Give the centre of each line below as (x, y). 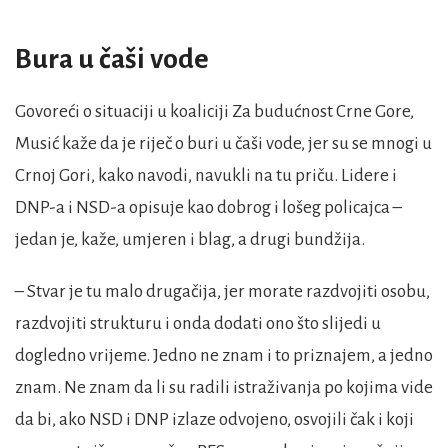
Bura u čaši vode (112, 59)
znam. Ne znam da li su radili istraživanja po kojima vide (224, 388)
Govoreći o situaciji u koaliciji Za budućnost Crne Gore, (214, 112)
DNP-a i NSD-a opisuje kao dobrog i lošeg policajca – (208, 208)
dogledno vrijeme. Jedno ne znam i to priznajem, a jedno (224, 356)
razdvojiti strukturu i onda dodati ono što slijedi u (198, 324)
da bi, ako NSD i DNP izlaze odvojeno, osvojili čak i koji (214, 420)
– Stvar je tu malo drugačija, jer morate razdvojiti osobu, (222, 292)
